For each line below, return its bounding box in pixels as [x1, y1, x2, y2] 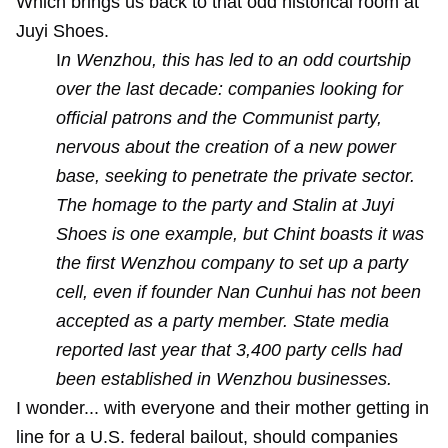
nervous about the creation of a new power [56, 137, 396, 157]
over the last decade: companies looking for [56, 79, 403, 99]
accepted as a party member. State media [56, 311, 389, 331]
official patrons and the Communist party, [56, 108, 382, 128]
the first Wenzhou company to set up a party [56, 253, 408, 273]
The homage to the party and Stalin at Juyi [56, 195, 394, 215]
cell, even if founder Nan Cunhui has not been [56, 282, 421, 302]
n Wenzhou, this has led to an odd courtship [61, 50, 411, 70]
